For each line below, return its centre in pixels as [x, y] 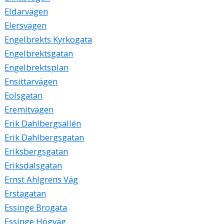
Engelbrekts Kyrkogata [48, 39]
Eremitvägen [29, 109]
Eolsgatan [24, 95]
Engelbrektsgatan [39, 53]
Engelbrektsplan [37, 67]
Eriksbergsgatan [36, 151]
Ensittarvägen [31, 81]
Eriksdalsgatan [33, 165]
